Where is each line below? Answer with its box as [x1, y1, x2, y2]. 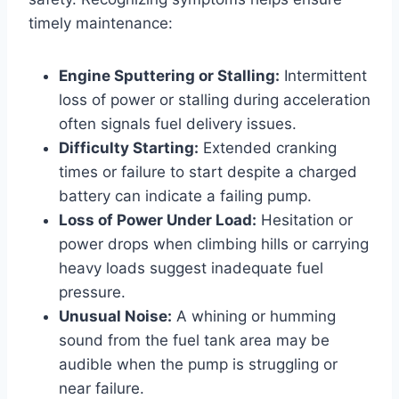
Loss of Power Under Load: [59, 210, 256, 229]
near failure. [59, 379, 144, 397]
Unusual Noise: [59, 306, 172, 325]
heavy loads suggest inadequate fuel [59, 258, 323, 277]
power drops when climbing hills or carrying [59, 234, 369, 253]
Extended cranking [199, 138, 337, 157]
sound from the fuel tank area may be [59, 330, 330, 349]
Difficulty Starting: [59, 138, 199, 157]
